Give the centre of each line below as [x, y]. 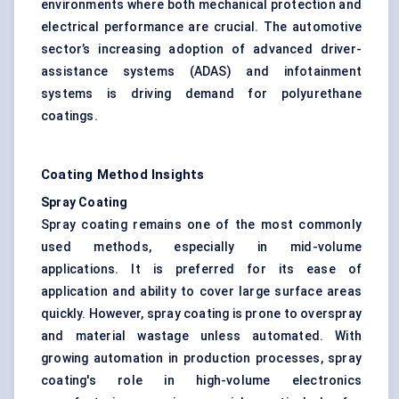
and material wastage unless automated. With [201, 336]
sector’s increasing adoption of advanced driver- [201, 49]
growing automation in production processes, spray [201, 358]
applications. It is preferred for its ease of [201, 269]
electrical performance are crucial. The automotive [201, 27]
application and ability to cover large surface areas [201, 292]
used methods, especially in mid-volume [201, 247]
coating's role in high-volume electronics [201, 381]
